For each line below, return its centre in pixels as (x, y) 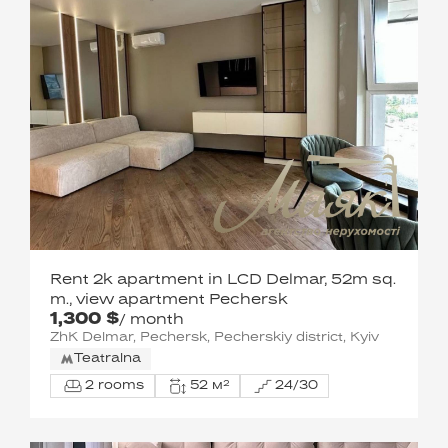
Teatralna (107, 359)
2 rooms (114, 385)
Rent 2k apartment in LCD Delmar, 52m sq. (223, 280)
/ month (151, 320)
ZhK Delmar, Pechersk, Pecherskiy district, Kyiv (214, 338)
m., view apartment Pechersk (169, 300)
